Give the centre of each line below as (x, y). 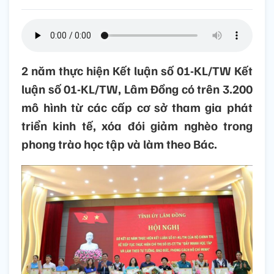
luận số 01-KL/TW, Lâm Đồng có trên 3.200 (137, 89)
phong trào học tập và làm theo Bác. (119, 144)
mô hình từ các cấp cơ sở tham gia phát (137, 107)
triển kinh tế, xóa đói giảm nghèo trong (137, 126)
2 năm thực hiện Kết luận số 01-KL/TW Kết (137, 71)
